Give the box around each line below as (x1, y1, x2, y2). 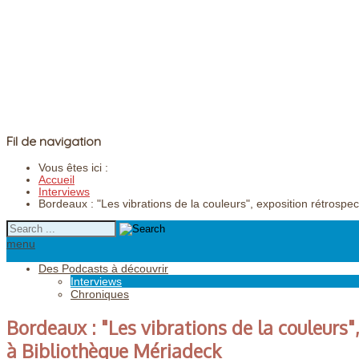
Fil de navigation (6, 133, 101, 150)
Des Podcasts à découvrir (38, 261, 168, 275)
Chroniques (71, 287, 129, 301)
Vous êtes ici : (38, 161, 115, 174)
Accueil (38, 173, 75, 186)
